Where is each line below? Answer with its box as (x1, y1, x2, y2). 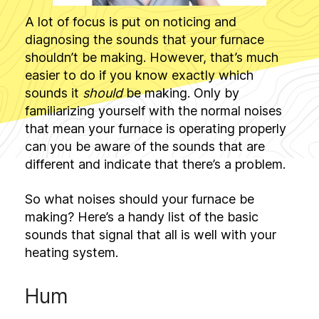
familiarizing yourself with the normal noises (25, 103, 282, 119)
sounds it (25, 85, 83, 101)
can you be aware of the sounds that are (25, 139, 265, 155)
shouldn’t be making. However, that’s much (25, 50, 278, 66)
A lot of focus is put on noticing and (25, 14, 236, 30)
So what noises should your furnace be (25, 191, 254, 206)
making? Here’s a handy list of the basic (25, 209, 258, 224)
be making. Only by (122, 85, 239, 101)
